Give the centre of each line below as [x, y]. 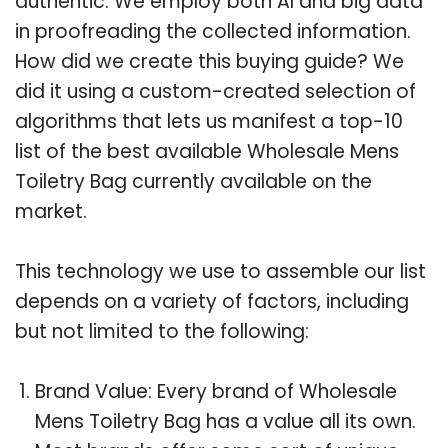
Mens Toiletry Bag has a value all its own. [225, 421]
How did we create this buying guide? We [209, 61]
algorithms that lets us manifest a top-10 [209, 121]
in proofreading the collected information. [213, 31]
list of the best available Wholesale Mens [207, 151]
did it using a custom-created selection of [215, 91]
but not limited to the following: [162, 331]
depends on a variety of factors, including [212, 301]
